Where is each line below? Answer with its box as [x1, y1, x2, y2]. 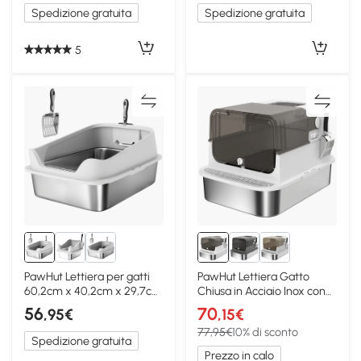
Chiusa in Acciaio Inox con [197, 284, 326, 299]
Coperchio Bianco [197, 298, 287, 313]
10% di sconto [232, 325, 299, 340]
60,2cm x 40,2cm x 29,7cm [23, 284, 162, 299]
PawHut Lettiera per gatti [23, 269, 150, 284]
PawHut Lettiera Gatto [197, 269, 310, 284]
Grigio [23, 298, 55, 313]
